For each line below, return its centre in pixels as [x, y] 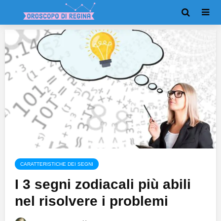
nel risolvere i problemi [92, 201]
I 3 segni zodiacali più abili [103, 184]
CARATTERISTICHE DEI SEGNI [57, 164]
